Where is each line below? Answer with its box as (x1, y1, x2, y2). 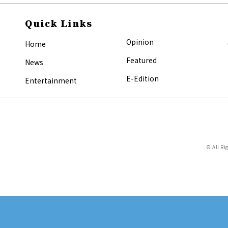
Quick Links (25, 17, 93, 30)
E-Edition (126, 73, 159, 84)
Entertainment (25, 75, 77, 86)
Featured (126, 55, 157, 66)
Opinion (126, 37, 154, 47)
